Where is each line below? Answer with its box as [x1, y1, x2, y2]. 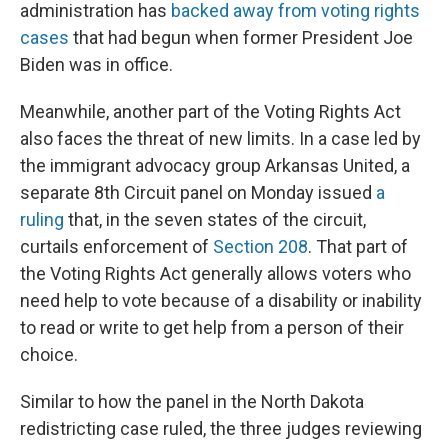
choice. [20, 344, 78, 365]
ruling [20, 209, 64, 230]
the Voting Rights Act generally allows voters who [20, 263, 411, 284]
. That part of [308, 236, 408, 257]
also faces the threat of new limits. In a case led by [20, 128, 421, 149]
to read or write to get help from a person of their [20, 317, 404, 338]
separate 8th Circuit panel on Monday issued [20, 182, 376, 203]
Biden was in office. [20, 54, 173, 75]
